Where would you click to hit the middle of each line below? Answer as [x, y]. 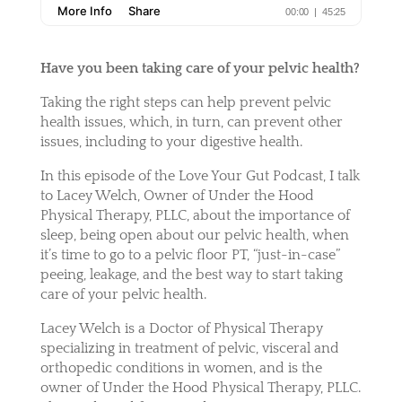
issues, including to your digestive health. [171, 141]
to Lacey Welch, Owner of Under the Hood [177, 195]
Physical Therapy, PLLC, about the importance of [195, 215]
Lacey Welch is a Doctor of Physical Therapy [181, 328]
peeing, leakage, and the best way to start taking [191, 274]
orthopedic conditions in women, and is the [181, 367]
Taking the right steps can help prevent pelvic [185, 102]
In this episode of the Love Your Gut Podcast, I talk [200, 175]
